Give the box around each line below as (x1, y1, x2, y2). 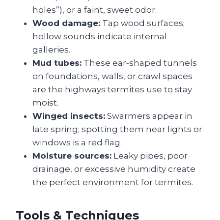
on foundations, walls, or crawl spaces (32, 71, 192, 81)
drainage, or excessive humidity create (32, 164, 195, 174)
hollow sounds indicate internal (32, 31, 167, 41)
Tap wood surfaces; (100, 18, 185, 28)
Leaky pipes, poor (111, 151, 188, 161)
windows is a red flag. (32, 137, 122, 147)
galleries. (32, 45, 70, 55)
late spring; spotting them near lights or (32, 124, 202, 134)
